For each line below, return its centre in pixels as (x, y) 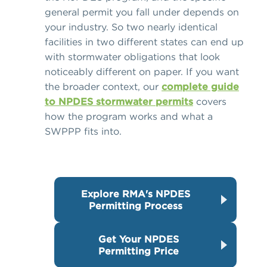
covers (210, 102)
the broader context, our (103, 87)
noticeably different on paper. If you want (142, 72)
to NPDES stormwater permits (119, 102)
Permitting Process (135, 206)
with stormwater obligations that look (132, 57)
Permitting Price (138, 251)
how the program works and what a (129, 117)
